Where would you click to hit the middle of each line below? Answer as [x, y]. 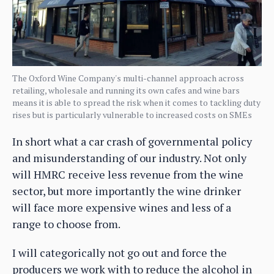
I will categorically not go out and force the [120, 252]
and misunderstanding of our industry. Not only [129, 157]
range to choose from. [66, 224]
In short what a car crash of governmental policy [132, 141]
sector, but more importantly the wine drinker [127, 191]
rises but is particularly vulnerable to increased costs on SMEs [132, 114]
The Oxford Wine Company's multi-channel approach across [128, 78]
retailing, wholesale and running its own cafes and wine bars [126, 90]
